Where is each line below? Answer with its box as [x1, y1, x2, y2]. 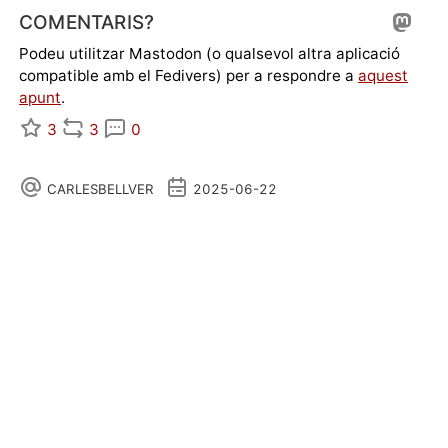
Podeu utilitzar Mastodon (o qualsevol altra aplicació [19, 43, 400, 63]
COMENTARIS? [19, 11, 155, 35]
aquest [358, 65, 408, 85]
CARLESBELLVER [47, 181, 154, 198]
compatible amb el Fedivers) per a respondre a [19, 65, 358, 85]
